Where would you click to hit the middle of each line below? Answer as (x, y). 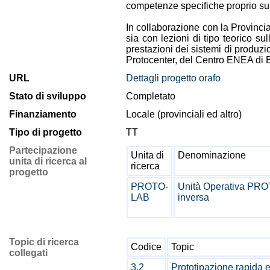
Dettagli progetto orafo (173, 78)
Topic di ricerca (44, 242)
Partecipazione (43, 150)
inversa (193, 197)
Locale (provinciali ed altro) (184, 114)
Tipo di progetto (46, 132)
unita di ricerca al (48, 161)
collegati (28, 253)
